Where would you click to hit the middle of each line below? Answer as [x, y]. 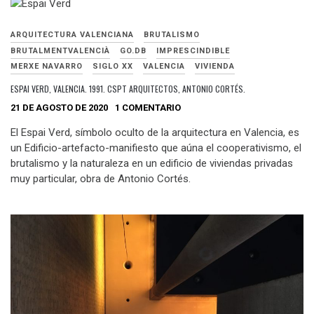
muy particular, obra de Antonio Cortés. [101, 179]
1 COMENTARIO [148, 107]
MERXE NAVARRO [47, 67]
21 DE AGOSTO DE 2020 [59, 107]
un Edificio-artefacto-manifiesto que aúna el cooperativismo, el [156, 148]
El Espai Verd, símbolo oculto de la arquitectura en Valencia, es [155, 133]
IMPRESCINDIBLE [193, 50]
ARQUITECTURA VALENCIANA [72, 34]
